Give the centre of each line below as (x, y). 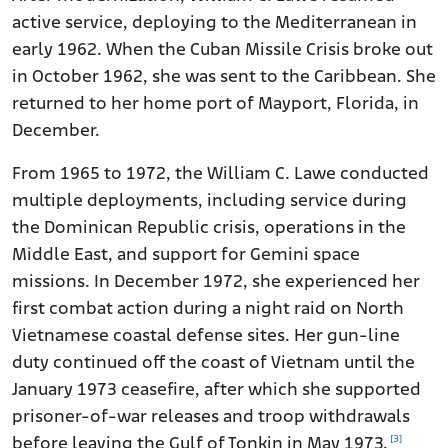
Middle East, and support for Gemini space (186, 256)
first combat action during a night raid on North (208, 310)
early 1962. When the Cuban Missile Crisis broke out (222, 51)
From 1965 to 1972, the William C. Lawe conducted (220, 175)
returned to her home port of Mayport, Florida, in (215, 105)
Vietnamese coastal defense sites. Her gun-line (206, 337)
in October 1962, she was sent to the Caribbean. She (224, 78)
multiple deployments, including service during (209, 202)
